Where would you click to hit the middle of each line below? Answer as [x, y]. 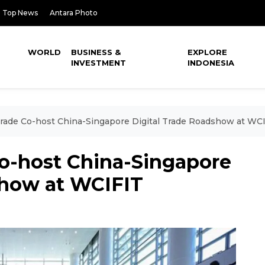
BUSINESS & [96, 52]
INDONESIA [211, 63]
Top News [20, 13]
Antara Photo [74, 13]
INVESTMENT [99, 63]
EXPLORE [208, 52]
